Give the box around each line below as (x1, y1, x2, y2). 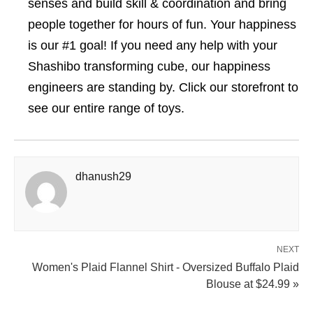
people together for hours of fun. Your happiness (28, 17, 296, 31)
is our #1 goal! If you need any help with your (28, 38, 277, 52)
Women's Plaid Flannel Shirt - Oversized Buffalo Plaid (32, 261, 299, 273)
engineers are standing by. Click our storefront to (28, 80, 298, 94)
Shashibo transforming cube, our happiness (28, 59, 270, 73)
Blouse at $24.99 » (206, 278, 299, 290)
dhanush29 (75, 170, 131, 182)
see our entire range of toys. (28, 101, 184, 115)
